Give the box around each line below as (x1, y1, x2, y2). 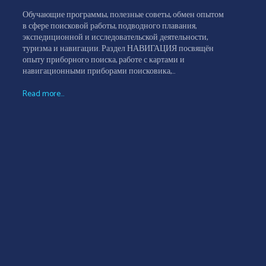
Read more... (22, 87, 64, 102)
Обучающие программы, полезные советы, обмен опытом (22, 8, 224, 23)
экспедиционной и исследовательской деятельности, (22, 31, 208, 45)
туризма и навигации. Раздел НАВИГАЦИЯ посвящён (22, 42, 214, 56)
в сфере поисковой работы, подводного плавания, (22, 20, 197, 34)
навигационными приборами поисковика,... (22, 65, 175, 79)
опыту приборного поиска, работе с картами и (22, 53, 185, 68)
